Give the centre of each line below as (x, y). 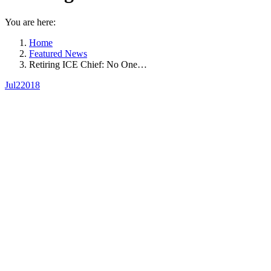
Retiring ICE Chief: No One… (88, 64)
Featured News (58, 53)
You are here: (30, 22)
